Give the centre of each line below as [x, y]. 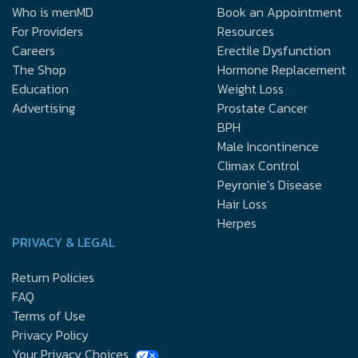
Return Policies [53, 277]
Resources [246, 31]
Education [40, 88]
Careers [34, 50]
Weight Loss [251, 88]
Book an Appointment [280, 12]
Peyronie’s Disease [270, 184]
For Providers [48, 31]
